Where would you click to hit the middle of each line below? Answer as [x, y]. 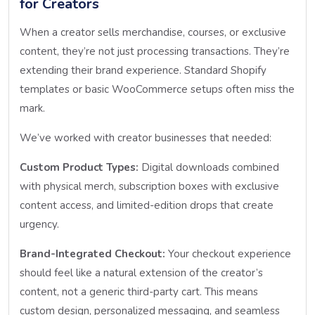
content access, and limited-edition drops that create [147, 205]
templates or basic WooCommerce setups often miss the [157, 89]
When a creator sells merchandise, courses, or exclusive [153, 32]
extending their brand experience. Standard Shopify [143, 70]
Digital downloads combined [209, 167]
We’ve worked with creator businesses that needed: [146, 137]
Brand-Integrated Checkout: [92, 253]
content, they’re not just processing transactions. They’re [155, 51]
